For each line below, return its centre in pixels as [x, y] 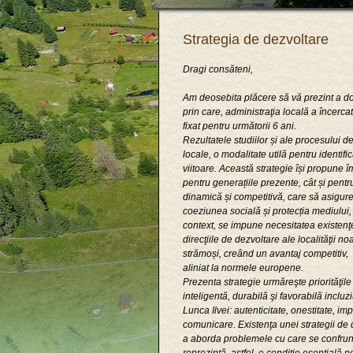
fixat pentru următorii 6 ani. [240, 126]
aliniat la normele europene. [243, 268]
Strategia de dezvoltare [256, 39]
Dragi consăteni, [218, 69]
